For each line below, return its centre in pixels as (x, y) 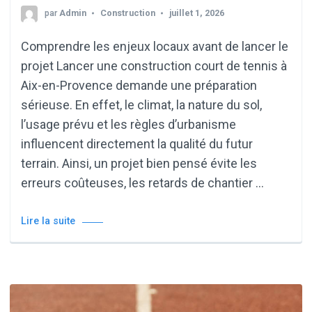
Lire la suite (48, 221)
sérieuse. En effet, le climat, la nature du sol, (141, 105)
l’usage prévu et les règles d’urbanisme (128, 125)
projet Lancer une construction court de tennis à (154, 66)
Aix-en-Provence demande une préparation (139, 86)
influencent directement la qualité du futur (137, 144)
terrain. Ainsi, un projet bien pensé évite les (139, 164)
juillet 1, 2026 (197, 13)
